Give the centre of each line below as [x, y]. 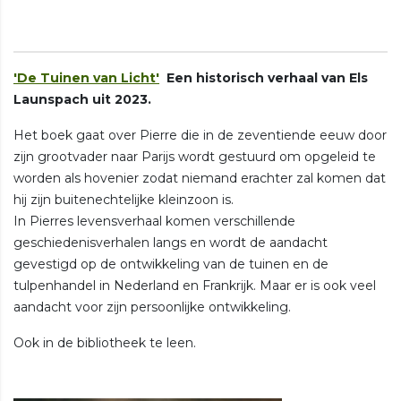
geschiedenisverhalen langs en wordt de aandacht [171, 242]
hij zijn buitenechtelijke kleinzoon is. [124, 199]
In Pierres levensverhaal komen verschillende [154, 221]
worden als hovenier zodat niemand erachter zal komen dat [200, 178]
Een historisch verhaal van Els [264, 77]
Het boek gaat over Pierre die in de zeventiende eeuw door [200, 135]
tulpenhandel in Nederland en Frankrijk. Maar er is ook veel [195, 285]
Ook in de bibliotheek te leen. [105, 342]
